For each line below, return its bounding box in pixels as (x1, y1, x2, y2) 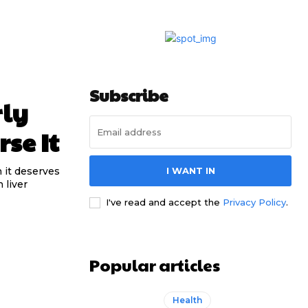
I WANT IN (166, 164, 215, 176)
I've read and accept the (106, 196, 223, 208)
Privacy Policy (223, 196, 286, 208)
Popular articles (89, 252, 220, 276)
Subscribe (89, 82, 168, 107)
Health (173, 294, 203, 305)
